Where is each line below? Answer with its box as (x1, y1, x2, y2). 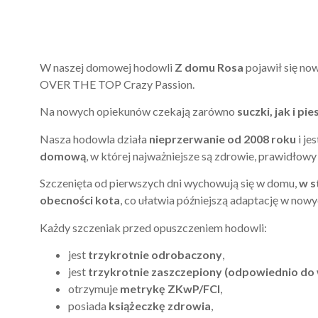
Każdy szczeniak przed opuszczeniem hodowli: (40, 220, 267, 234)
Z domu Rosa (175, 60, 243, 74)
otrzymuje (68, 281, 120, 295)
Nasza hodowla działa (40, 131, 149, 146)
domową (40, 148, 86, 163)
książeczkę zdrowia (109, 298, 211, 312)
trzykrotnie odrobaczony (88, 247, 222, 261)
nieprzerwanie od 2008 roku (149, 131, 296, 146)
